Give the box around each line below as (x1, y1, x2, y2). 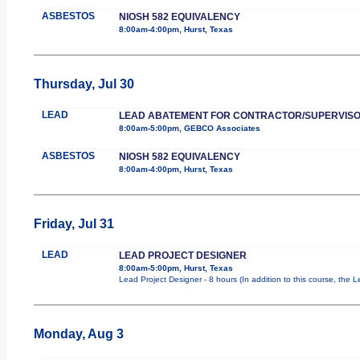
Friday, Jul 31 (33, 216, 114, 231)
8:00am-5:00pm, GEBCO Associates (118, 123, 260, 133)
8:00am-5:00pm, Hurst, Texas (118, 263, 233, 272)
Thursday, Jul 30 (33, 76, 134, 91)
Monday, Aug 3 (33, 326, 124, 341)
